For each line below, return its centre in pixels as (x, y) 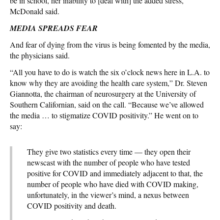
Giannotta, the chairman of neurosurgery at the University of (103, 93)
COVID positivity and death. (72, 205)
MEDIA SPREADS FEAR (54, 28)
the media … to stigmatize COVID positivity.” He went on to (104, 115)
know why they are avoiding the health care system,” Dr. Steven (109, 82)
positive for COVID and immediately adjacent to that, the (115, 173)
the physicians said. (40, 55)
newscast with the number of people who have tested (109, 162)
